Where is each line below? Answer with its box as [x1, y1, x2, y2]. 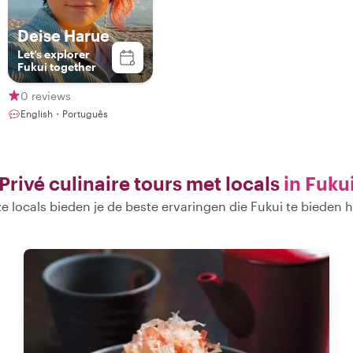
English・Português [20, 108, 108, 119]
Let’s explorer [17, 47, 90, 61]
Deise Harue [17, 26, 110, 45]
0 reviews [20, 88, 71, 102]
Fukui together [17, 60, 96, 73]
